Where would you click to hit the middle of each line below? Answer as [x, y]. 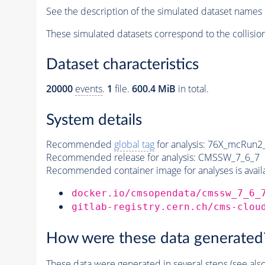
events [88, 89]
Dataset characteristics [122, 65]
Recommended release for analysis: [121, 157]
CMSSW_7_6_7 [229, 157]
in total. [192, 89]
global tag [134, 144]
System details [94, 120]
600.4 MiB [153, 89]
